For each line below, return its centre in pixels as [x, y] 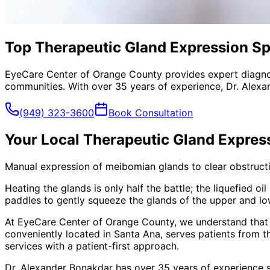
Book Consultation [151, 112]
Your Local [44, 139]
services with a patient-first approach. [92, 246]
